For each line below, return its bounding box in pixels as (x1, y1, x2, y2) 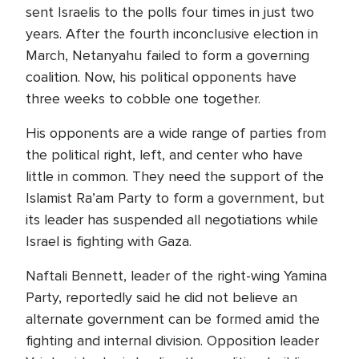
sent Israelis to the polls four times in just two (26, 3, 314, 21)
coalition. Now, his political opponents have (26, 68, 296, 86)
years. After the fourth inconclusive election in (26, 25, 318, 42)
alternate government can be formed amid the (26, 310, 320, 328)
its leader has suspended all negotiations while (26, 211, 318, 228)
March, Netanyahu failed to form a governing (26, 46, 309, 64)
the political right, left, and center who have (26, 146, 303, 163)
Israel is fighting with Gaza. (26, 232, 192, 250)
